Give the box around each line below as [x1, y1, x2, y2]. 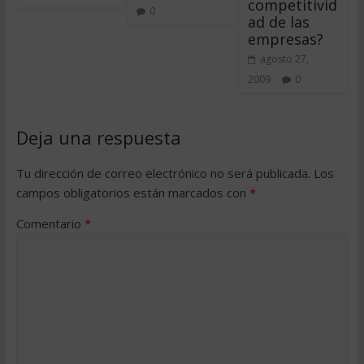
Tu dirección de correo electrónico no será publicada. [15, 165, 310, 181]
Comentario [15, 215, 84, 232]
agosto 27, [260, 52, 310, 66]
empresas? [248, 29, 324, 49]
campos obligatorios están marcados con [15, 184, 249, 201]
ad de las [248, 12, 310, 32]
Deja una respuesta [15, 125, 181, 149]
